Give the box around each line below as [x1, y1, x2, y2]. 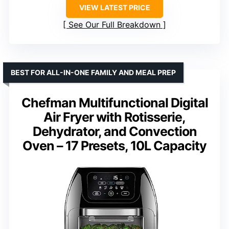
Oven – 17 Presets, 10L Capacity [22, 138, 207, 153]
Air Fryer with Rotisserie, [43, 109, 186, 125]
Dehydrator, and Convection [32, 123, 197, 139]
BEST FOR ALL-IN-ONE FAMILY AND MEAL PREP [11, 67, 176, 77]
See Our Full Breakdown [68, 19, 161, 30]
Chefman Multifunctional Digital [21, 95, 208, 110]
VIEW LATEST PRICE [79, 3, 150, 12]
